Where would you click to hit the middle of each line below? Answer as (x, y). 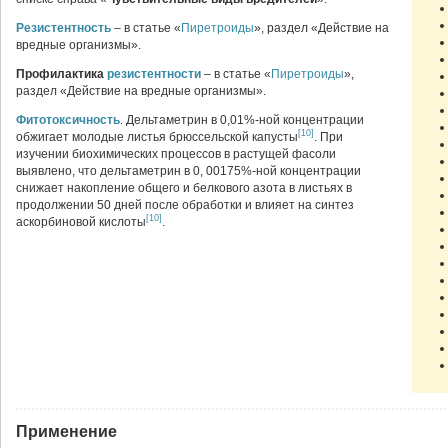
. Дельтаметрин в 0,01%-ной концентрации (242, 120)
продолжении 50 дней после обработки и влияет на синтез (185, 205)
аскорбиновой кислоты (81, 222)
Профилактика (61, 74)
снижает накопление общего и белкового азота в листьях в (184, 188)
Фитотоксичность (68, 120)
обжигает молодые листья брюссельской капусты (157, 137)
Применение (66, 431)
